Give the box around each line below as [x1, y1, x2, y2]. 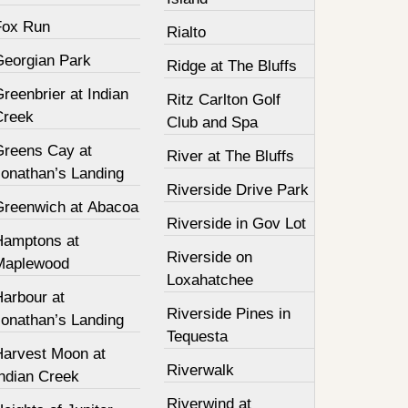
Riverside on [167, 249, 253, 266]
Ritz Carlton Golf [167, 91, 281, 108]
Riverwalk [167, 362, 235, 379]
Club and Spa [167, 114, 259, 131]
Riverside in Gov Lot [167, 215, 307, 232]
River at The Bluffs [167, 148, 295, 165]
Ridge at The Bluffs [167, 57, 298, 75]
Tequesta [167, 328, 229, 345]
